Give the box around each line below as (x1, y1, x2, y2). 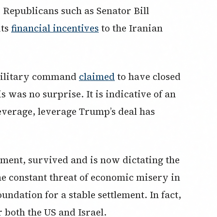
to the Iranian (99, 21, 163, 34)
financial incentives (11, 21, 99, 34)
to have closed (115, 70, 181, 83)
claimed (79, 70, 115, 83)
